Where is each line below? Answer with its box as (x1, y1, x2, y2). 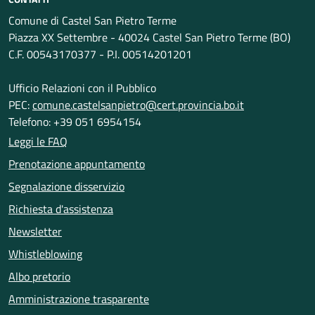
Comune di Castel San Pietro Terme (8, 12, 176, 29)
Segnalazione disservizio (8, 178, 124, 195)
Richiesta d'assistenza (8, 200, 113, 217)
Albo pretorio (8, 268, 70, 285)
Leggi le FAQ (8, 133, 67, 150)
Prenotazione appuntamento (8, 155, 145, 172)
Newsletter (8, 223, 62, 240)
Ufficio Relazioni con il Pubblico (8, 79, 156, 96)
